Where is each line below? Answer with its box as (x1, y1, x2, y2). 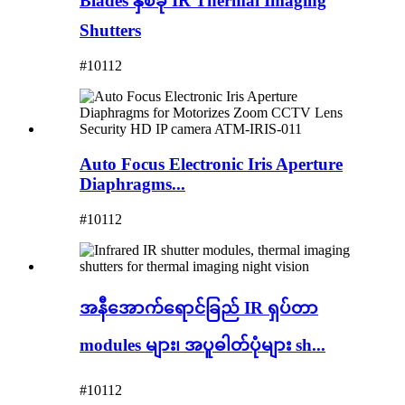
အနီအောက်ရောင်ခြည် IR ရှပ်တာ (80, 298, 318, 318)
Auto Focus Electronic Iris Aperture (80, 154, 343, 174)
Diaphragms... (80, 174, 185, 193)
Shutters (80, 21, 141, 41)
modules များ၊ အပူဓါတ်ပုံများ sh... (80, 335, 325, 355)
